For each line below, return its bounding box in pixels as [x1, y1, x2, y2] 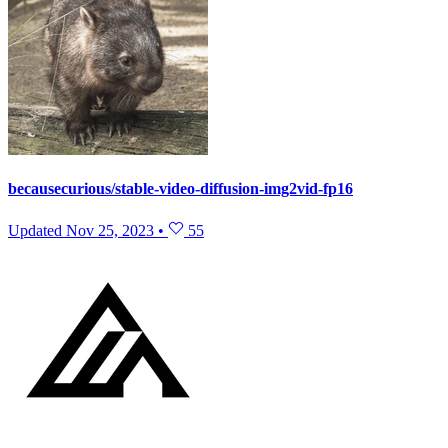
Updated [8, 221, 66, 239]
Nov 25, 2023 [66, 221, 154, 239]
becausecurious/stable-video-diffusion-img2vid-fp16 [8, 180, 353, 198]
